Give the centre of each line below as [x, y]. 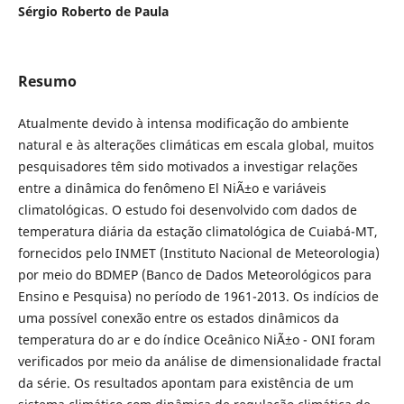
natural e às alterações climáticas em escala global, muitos [196, 144]
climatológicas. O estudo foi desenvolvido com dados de [187, 209]
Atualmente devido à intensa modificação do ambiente [183, 123]
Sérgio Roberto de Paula [93, 11]
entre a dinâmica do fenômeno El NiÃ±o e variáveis [172, 188]
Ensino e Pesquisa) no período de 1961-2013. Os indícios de [198, 296]
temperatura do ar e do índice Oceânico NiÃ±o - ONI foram [196, 339]
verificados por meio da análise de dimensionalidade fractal [199, 361]
